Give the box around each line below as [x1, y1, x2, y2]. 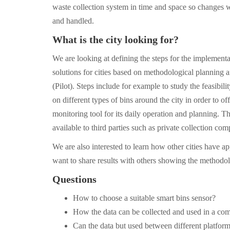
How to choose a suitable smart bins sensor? [73, 194, 216, 202]
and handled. [52, 16, 94, 25]
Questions [52, 174, 97, 185]
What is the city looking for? [52, 34, 179, 45]
